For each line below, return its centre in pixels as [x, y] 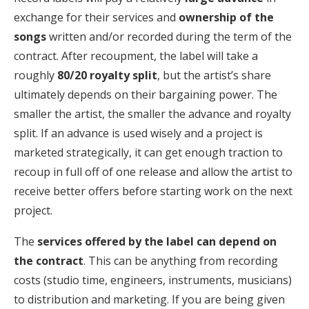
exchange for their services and [96, 17]
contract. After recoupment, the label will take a [136, 56]
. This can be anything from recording [181, 260]
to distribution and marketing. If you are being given [149, 299]
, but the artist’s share [214, 75]
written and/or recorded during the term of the [169, 36]
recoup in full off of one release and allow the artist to [153, 171]
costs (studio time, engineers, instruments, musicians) [153, 280]
